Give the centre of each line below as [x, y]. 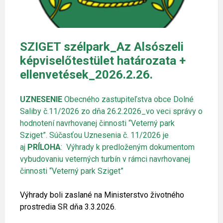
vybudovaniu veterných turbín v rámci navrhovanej [105, 159]
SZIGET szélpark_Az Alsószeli [102, 47]
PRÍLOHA [44, 147]
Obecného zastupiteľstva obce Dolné [128, 99]
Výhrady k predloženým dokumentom [130, 147]
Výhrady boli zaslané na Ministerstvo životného [102, 195]
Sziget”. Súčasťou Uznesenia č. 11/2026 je [94, 135]
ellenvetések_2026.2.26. [86, 74]
